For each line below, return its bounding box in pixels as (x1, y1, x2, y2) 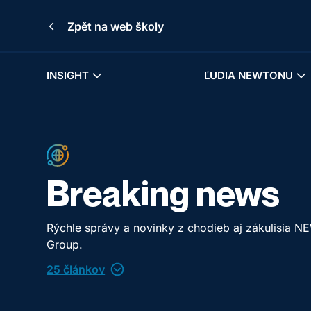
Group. (47, 237, 83, 251)
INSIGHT (47, 68, 90, 82)
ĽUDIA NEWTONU (204, 68, 294, 82)
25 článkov (47, 262, 106, 276)
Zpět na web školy (67, 19, 165, 33)
